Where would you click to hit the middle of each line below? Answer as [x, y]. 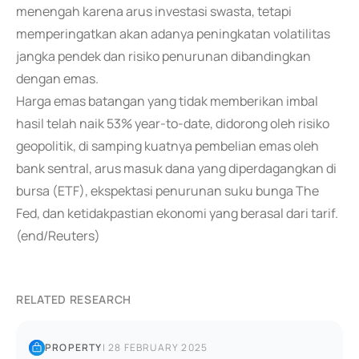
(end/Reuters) [58, 236]
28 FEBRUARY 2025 [158, 347]
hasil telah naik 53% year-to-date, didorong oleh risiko [173, 123]
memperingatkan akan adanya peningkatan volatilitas [173, 34]
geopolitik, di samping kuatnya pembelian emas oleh [167, 146]
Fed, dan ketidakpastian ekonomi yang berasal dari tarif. [177, 213]
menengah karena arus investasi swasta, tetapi [154, 11]
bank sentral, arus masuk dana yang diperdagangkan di [176, 168]
